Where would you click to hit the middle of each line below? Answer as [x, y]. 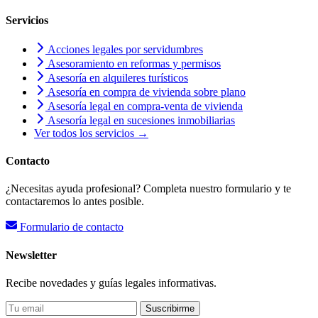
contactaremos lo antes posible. [75, 202]
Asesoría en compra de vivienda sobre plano [146, 92]
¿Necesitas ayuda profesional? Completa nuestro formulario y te [148, 189]
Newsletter [31, 255]
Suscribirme [170, 308]
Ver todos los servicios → [91, 133]
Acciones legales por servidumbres [124, 49]
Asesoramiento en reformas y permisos [133, 63]
